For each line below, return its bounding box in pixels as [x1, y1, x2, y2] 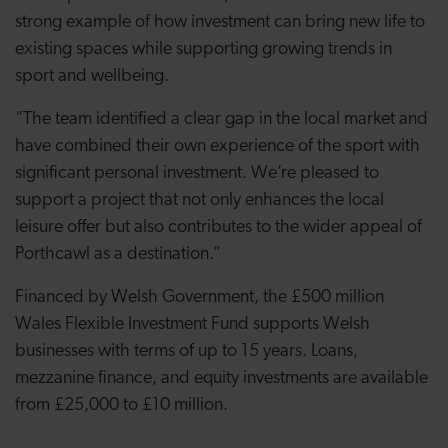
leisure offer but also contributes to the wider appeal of [15, 218, 422, 237]
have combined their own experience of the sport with [15, 137, 420, 156]
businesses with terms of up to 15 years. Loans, [15, 342, 358, 361]
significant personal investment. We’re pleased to [15, 164, 379, 183]
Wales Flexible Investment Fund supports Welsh [15, 315, 370, 334]
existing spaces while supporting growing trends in [15, 40, 392, 59]
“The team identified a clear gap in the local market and [15, 110, 428, 129]
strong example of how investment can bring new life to [15, 13, 425, 32]
